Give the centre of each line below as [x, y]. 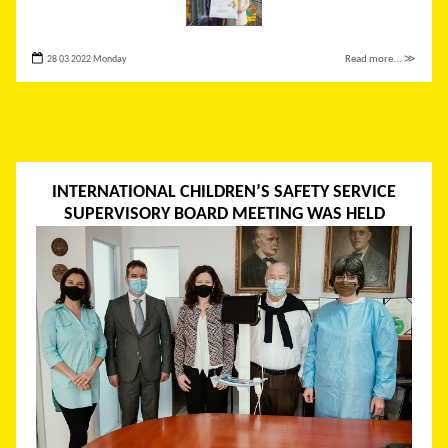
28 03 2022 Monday [86, 60]
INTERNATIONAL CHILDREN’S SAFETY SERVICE [224, 193]
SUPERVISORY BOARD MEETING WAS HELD [224, 215]
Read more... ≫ [380, 60]
